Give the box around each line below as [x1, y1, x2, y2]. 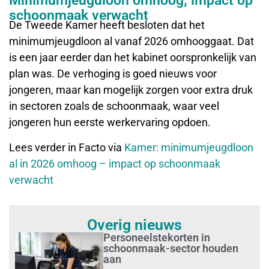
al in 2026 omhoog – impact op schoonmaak [9, 157, 220, 170]
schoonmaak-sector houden [103, 241, 239, 255]
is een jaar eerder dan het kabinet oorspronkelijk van [9, 51, 256, 64]
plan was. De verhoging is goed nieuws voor [9, 67, 217, 80]
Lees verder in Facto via [9, 141, 124, 154]
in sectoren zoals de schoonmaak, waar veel [9, 100, 219, 113]
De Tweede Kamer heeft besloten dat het [9, 19, 205, 32]
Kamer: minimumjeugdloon [124, 141, 253, 154]
